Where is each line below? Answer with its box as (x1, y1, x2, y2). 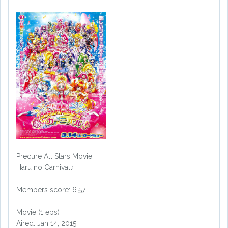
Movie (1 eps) (16, 208, 60, 217)
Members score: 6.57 (16, 186, 85, 194)
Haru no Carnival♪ (16, 163, 74, 172)
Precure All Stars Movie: (16, 152, 94, 161)
